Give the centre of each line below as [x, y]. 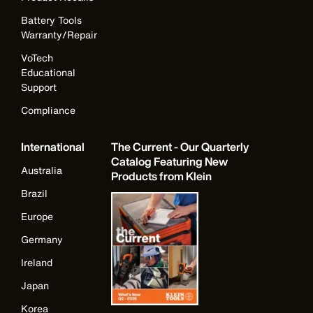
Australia [42, 170]
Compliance [48, 110]
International [53, 147]
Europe [37, 217]
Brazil [34, 194]
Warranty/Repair [59, 35]
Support [39, 87]
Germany [42, 240]
